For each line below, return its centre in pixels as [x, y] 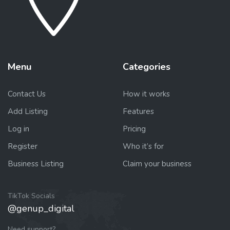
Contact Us [27, 94]
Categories [147, 67]
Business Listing [36, 164]
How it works [146, 94]
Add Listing [28, 112]
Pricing [134, 129]
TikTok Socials [31, 196]
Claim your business [157, 164]
